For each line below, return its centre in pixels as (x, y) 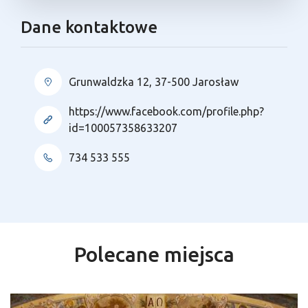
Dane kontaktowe (89, 27)
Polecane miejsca (154, 254)
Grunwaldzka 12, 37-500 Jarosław (154, 82)
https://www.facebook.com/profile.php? (166, 111)
